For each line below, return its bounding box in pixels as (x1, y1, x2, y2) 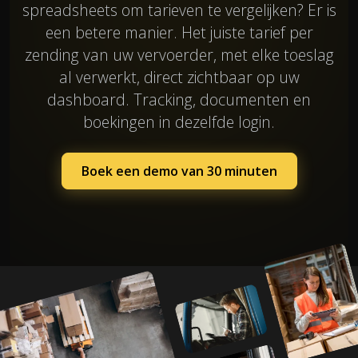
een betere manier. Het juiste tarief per (45, 21, 313, 43)
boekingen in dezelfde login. (83, 110, 275, 133)
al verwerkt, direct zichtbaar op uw (58, 66, 300, 88)
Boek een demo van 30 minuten (81, 161, 277, 180)
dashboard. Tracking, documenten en (47, 88, 311, 110)
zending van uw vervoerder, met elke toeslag (24, 43, 334, 66)
